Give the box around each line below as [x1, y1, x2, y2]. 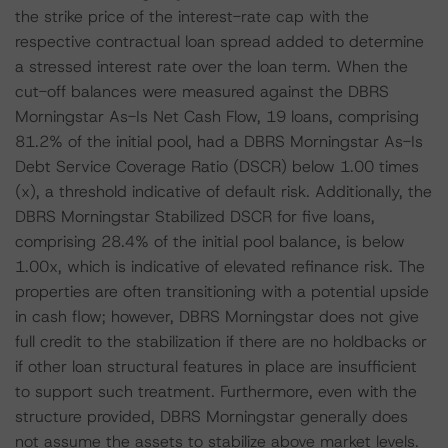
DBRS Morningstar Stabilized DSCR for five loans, [15, 206, 375, 227]
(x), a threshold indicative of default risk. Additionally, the [15, 181, 432, 202]
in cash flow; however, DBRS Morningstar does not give [15, 306, 419, 327]
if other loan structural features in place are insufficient [15, 356, 417, 377]
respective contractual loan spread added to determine [15, 31, 424, 52]
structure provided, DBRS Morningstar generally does [15, 406, 408, 427]
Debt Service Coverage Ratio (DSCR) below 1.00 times [15, 156, 419, 177]
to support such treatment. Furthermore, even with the [15, 381, 417, 402]
